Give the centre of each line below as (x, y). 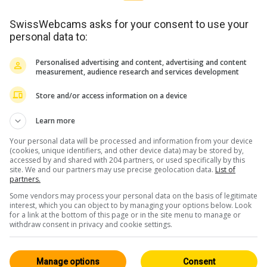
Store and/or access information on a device (111, 96)
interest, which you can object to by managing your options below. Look (131, 205)
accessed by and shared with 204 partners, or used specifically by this (127, 160)
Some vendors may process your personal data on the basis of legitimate (133, 195)
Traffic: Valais (52, 253)
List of (225, 169)
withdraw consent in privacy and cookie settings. (91, 224)
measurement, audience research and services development (137, 72)
